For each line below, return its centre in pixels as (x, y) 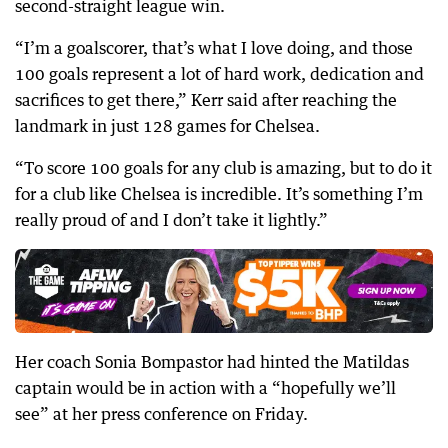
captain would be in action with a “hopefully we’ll (205, 388)
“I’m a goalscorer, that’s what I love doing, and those (214, 48)
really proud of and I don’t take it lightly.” (171, 220)
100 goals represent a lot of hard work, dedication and (219, 74)
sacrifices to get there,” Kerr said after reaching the (206, 100)
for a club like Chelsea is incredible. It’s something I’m (219, 194)
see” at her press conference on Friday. (161, 414)
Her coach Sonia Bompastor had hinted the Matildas (212, 362)
